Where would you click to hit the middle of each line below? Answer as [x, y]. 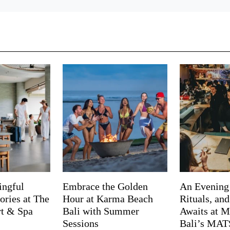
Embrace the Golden [105, 186]
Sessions [81, 223]
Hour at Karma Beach [108, 198]
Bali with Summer [101, 211]
